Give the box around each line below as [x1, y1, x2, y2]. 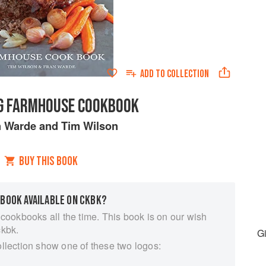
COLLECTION [166, 68, 209, 80]
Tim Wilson [61, 118, 118, 134]
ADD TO [140, 68, 167, 80]
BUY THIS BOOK [18, 154, 78, 169]
